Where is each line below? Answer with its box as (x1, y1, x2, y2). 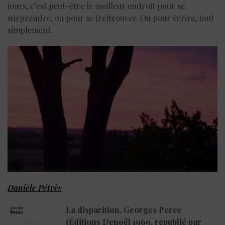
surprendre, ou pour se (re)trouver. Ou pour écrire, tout (8, 12, 214, 23)
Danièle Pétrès (8, 182, 62, 193)
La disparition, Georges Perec (66, 204, 182, 215)
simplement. (8, 24, 53, 35)
